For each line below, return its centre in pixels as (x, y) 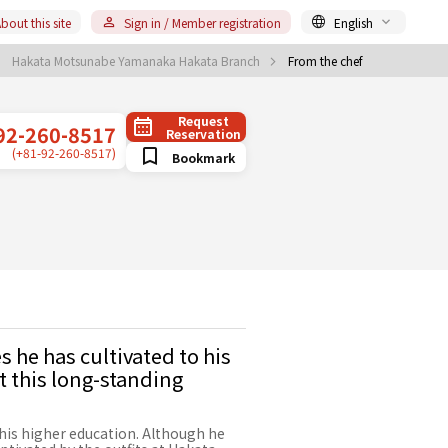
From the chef (325, 60)
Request (203, 120)
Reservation (203, 133)
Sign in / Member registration (202, 22)
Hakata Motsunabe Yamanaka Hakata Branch (137, 60)
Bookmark (203, 157)
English (353, 22)
